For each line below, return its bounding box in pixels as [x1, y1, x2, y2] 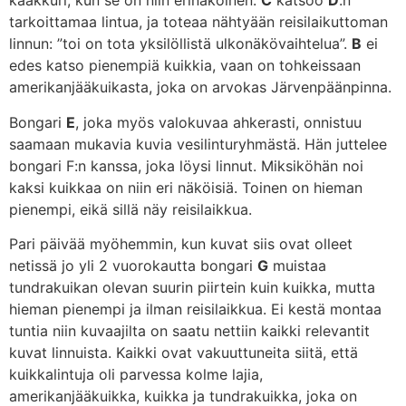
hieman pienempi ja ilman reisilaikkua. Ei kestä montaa [9, 300, 382, 318]
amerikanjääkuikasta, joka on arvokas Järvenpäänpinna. [9, 78, 391, 97]
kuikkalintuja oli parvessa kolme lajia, [9, 365, 263, 383]
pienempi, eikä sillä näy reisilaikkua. [9, 199, 252, 218]
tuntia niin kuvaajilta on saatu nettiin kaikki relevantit [9, 322, 370, 340]
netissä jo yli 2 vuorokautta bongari [9, 256, 257, 275]
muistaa [268, 256, 326, 275]
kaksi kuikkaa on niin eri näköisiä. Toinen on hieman [9, 178, 362, 197]
